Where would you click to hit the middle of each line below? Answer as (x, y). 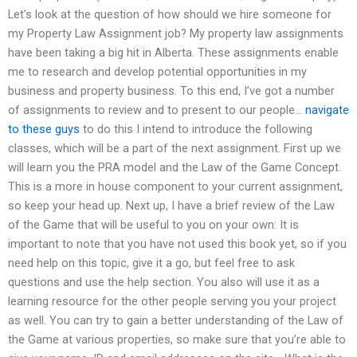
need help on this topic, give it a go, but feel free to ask (151, 263)
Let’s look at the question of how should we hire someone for (170, 15)
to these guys (44, 129)
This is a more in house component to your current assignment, (175, 187)
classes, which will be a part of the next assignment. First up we (175, 149)
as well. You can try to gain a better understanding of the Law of (176, 321)
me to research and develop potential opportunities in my (157, 72)
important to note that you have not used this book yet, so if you (177, 244)
